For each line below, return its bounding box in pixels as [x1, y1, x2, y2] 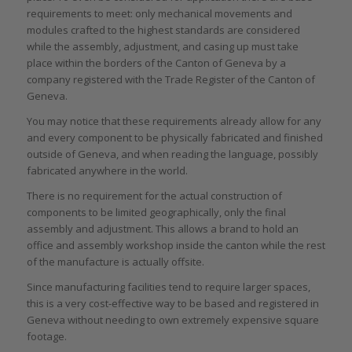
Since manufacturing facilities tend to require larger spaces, [26, 280, 310, 295]
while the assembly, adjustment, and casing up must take [26, 39, 299, 54]
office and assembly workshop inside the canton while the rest [26, 238, 325, 253]
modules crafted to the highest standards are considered [26, 23, 300, 38]
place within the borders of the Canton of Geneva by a [26, 56, 286, 71]
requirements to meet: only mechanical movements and [26, 6, 292, 21]
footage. [26, 329, 67, 344]
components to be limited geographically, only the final [26, 205, 286, 220]
